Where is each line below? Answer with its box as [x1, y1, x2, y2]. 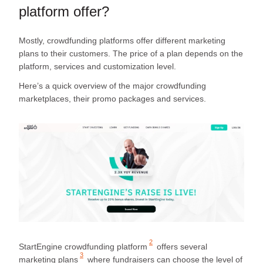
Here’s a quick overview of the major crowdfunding [19, 80, 206, 90]
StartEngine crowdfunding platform [19, 241, 147, 251]
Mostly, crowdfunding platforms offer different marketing [19, 35, 225, 45]
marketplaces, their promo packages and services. [19, 93, 206, 103]
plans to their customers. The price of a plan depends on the [19, 48, 243, 58]
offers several [154, 241, 207, 251]
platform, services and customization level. [19, 61, 178, 71]
